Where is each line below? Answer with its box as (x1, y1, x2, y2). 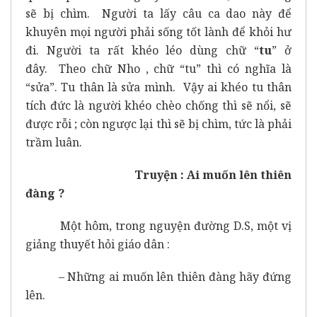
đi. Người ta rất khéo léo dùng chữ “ (25, 42, 260, 58)
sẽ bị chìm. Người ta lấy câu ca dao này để (25, 5, 292, 21)
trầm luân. (25, 134, 82, 150)
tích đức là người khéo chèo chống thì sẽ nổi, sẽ (25, 97, 292, 113)
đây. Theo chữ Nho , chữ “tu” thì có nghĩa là (25, 60, 292, 76)
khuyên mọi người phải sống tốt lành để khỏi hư (25, 23, 292, 40)
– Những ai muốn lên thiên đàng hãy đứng (25, 268, 292, 284)
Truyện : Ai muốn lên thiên (134, 166, 292, 183)
